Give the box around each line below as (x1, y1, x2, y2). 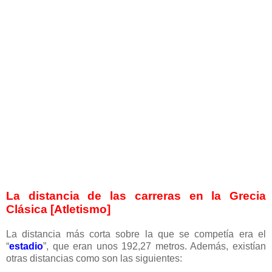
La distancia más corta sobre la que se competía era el (6, 229, 266, 240)
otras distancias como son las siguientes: (6, 253, 182, 264)
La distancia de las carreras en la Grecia (6, 189, 266, 203)
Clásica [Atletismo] (6, 203, 110, 216)
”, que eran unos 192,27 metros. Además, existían (43, 241, 266, 252)
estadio (9, 241, 43, 252)
